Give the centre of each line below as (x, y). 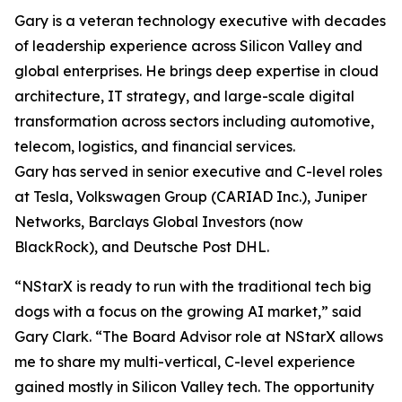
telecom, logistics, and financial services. (155, 146)
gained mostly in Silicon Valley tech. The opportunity (194, 387)
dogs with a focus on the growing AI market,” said (188, 311)
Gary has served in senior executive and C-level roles (198, 171)
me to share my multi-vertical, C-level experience (185, 362)
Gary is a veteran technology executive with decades (200, 21)
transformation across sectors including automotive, (194, 121)
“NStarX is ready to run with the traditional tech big (193, 286)
